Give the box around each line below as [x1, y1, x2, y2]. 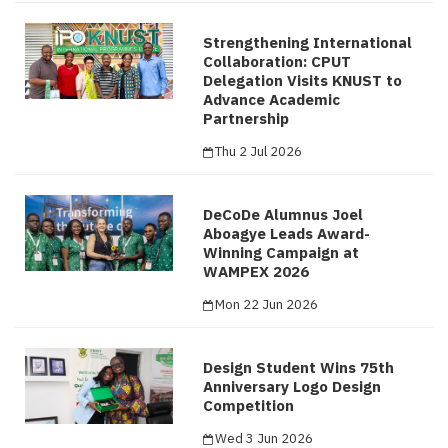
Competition [203, 395, 295, 415]
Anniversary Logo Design [203, 376, 382, 396]
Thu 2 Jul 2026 [215, 141, 303, 160]
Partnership [203, 108, 290, 128]
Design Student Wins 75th [203, 357, 395, 377]
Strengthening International [203, 32, 413, 52]
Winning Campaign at [203, 242, 360, 262]
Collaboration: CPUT [203, 51, 352, 71]
